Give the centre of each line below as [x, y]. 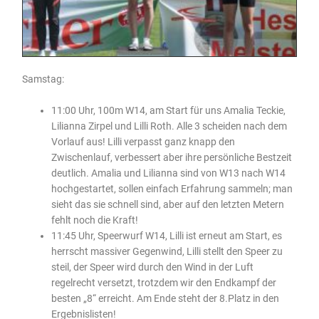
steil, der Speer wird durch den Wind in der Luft [153, 267]
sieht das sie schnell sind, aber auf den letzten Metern [168, 204]
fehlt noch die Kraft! [95, 220]
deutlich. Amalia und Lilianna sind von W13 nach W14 [169, 173]
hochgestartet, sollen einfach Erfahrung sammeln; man [172, 188]
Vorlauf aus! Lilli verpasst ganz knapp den [143, 141]
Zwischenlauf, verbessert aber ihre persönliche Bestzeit [172, 157]
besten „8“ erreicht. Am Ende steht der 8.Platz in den [166, 298]
